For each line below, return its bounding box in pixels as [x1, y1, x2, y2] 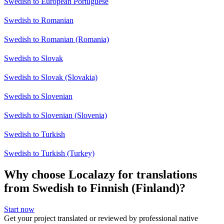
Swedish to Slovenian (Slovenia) [4, 110, 107, 119]
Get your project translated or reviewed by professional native [4, 213, 198, 222]
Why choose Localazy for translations [4, 167, 197, 181]
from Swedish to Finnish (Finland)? [4, 181, 185, 194]
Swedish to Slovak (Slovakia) [4, 72, 97, 81]
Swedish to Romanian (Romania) [4, 34, 109, 43]
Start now [4, 204, 34, 213]
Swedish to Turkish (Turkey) [4, 148, 94, 157]
